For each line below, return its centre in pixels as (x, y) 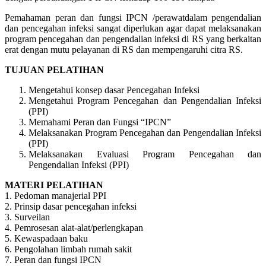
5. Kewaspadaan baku (46, 238)
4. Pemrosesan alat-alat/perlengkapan (74, 227)
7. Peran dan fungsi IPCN (53, 259)
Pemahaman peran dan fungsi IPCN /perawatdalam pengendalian (133, 17)
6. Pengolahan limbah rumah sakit (68, 249)
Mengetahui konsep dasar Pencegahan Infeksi (114, 90)
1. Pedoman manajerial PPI (56, 195)
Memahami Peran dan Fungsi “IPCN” (100, 122)
